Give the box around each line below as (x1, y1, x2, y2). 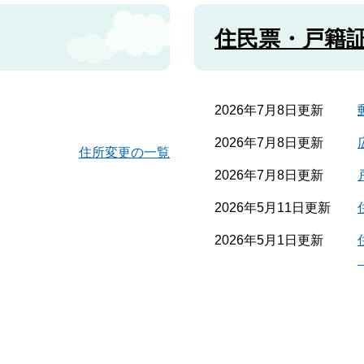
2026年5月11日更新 (214, 201, 331, 214)
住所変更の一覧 (79, 145, 170, 159)
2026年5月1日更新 (214, 233, 323, 247)
